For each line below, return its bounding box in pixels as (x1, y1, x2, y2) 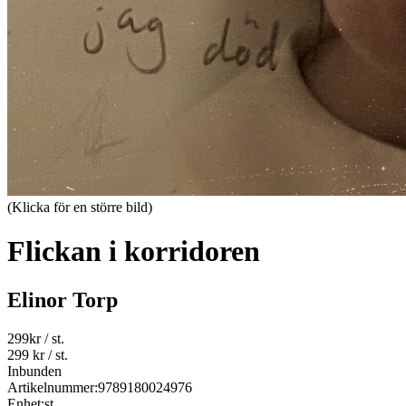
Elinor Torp (7, 287, 118, 312)
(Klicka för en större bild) (7, 199, 152, 215)
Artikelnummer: (7, 379, 98, 395)
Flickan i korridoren (7, 235, 260, 268)
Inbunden (7, 362, 62, 379)
